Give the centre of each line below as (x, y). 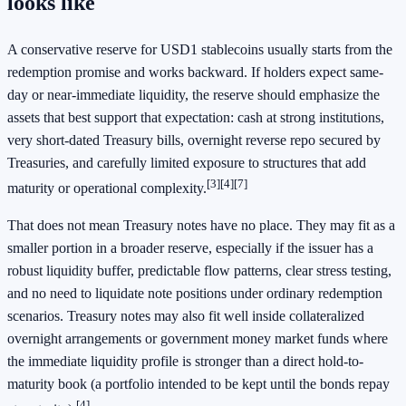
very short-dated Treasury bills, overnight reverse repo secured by (194, 140)
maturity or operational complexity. (107, 188)
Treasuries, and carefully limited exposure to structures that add (187, 162)
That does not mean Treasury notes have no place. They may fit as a (201, 225)
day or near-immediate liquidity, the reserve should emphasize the (193, 94)
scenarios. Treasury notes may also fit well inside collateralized (186, 315)
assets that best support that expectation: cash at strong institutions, (196, 117)
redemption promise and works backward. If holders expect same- (195, 72)
